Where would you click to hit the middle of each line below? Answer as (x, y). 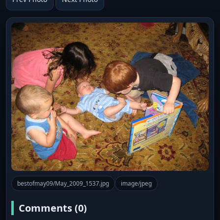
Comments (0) (53, 208)
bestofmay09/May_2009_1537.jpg (63, 183)
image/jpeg (136, 183)
